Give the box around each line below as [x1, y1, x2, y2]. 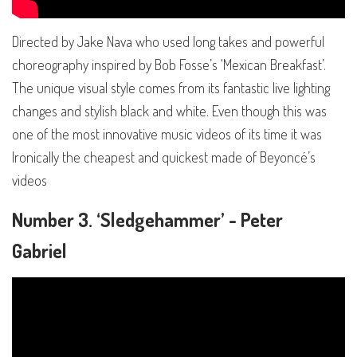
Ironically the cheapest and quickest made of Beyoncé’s [12, 148, 316, 167]
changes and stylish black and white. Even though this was [12, 102, 327, 120]
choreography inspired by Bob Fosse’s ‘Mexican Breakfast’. [12, 56, 326, 74]
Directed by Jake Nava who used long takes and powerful [12, 33, 324, 51]
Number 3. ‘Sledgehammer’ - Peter [12, 206, 283, 232]
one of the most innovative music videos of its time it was [12, 125, 322, 143]
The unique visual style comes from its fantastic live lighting [12, 79, 330, 97]
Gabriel [12, 237, 71, 263]
